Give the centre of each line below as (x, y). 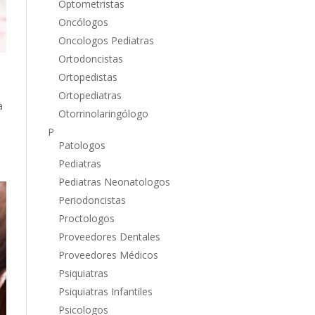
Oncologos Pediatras (106, 40)
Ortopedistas (88, 77)
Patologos (82, 145)
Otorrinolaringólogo (103, 113)
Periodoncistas (92, 200)
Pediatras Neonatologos (114, 181)
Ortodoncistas (90, 58)
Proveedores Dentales (109, 236)
